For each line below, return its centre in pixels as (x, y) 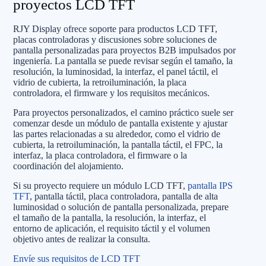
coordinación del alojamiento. (68, 166)
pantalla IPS (210, 185)
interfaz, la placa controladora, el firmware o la (100, 155)
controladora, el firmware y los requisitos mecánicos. (111, 93)
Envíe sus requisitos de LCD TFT (77, 258)
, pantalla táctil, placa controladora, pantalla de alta (124, 196)
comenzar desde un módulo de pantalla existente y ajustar (120, 123)
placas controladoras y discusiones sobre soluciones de (115, 39)
